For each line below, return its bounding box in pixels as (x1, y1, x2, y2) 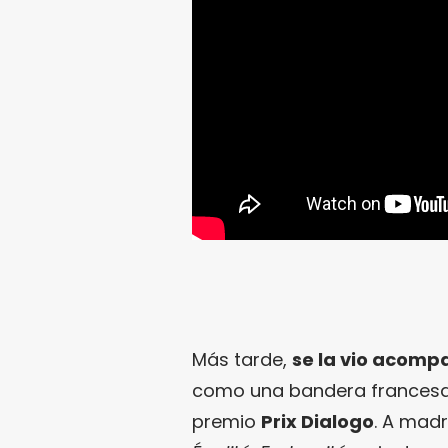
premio (192, 409, 261, 435)
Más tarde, (192, 347, 292, 373)
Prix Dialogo (261, 409, 374, 435)
